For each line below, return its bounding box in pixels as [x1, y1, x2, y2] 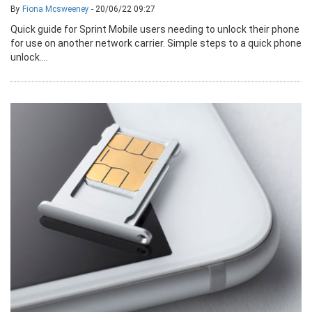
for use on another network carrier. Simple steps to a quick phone [10, 37, 302, 49]
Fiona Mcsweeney [22, 3, 89, 14]
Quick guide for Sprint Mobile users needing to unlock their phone [10, 23, 299, 35]
